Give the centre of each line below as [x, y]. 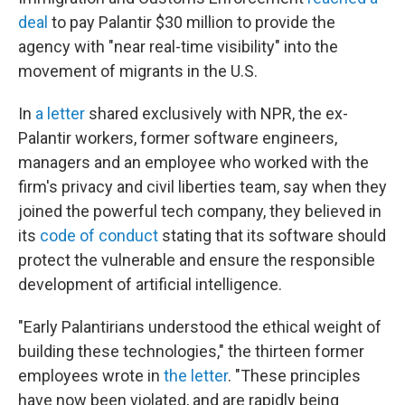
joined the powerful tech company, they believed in [200, 211]
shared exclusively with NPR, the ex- [217, 113]
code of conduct [99, 235]
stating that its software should [272, 235]
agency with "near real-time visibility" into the [178, 47]
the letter [196, 376]
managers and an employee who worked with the [193, 162]
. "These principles [294, 376]
